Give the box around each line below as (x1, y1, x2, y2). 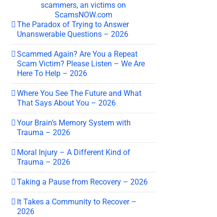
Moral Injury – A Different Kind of (17, 147, 130, 157)
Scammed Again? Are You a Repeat (17, 49, 138, 59)
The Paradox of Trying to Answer (17, 19, 129, 29)
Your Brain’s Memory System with (17, 118, 131, 127)
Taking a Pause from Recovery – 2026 (17, 177, 148, 186)
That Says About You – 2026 (17, 98, 116, 108)
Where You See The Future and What (17, 88, 141, 98)
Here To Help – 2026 (17, 68, 87, 78)
